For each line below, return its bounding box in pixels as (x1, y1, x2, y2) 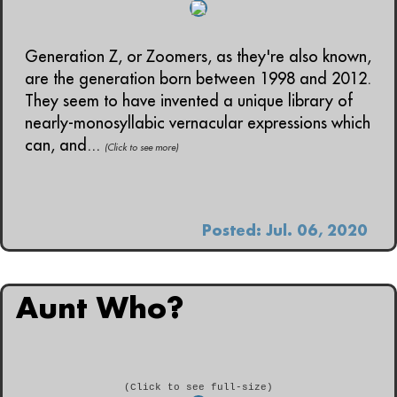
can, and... (25, 134, 105, 155)
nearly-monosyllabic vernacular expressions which (25, 112, 370, 133)
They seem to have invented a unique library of (25, 90, 353, 111)
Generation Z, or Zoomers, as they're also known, (25, 45, 371, 66)
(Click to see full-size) (124, 381, 273, 393)
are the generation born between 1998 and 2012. (25, 67, 371, 89)
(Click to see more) (105, 140, 178, 153)
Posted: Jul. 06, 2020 (202, 220, 368, 239)
